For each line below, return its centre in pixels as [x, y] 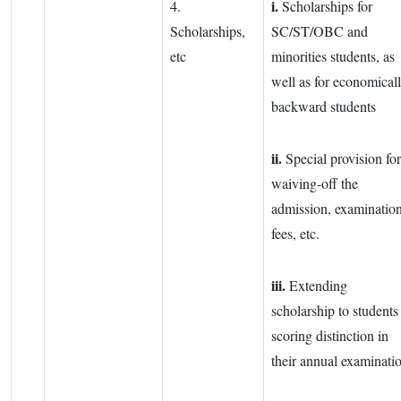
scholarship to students [335, 311]
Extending [316, 286]
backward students [324, 107]
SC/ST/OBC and [320, 31]
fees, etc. [295, 234]
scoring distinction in [330, 336]
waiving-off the [315, 183]
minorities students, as [333, 56]
